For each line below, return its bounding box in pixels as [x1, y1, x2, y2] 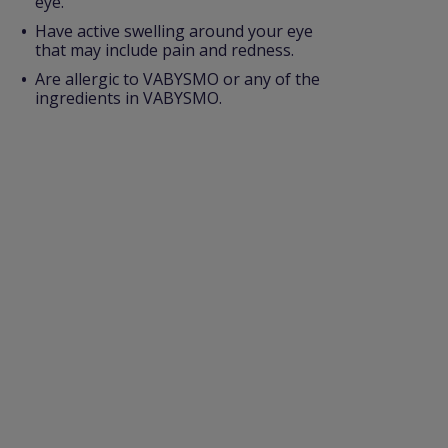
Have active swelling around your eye [35, 20, 313, 42]
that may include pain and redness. [35, 39, 298, 61]
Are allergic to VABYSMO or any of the [35, 68, 320, 90]
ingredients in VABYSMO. [35, 87, 222, 109]
